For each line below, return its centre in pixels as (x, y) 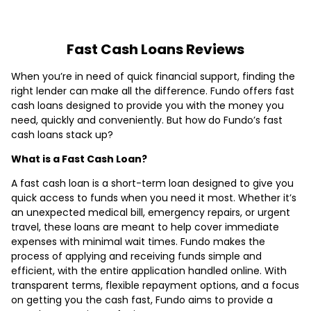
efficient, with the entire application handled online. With (149, 270)
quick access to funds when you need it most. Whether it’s (154, 197)
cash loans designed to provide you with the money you (148, 105)
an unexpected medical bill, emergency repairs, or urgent (151, 212)
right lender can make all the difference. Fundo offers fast (153, 91)
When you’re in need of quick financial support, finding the (153, 76)
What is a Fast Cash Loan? (79, 159)
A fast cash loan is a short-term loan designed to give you (152, 183)
